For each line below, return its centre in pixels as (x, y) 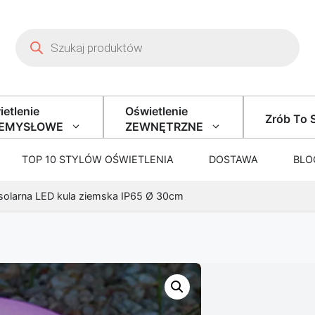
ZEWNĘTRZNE (164, 126)
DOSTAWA (233, 159)
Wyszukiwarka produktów (84, 33)
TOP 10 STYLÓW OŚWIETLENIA (97, 159)
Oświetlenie (156, 111)
